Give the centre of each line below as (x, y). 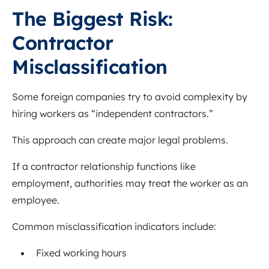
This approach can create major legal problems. (120, 140)
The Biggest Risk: (92, 19)
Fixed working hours (81, 253)
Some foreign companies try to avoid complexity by (130, 97)
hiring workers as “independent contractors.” (113, 114)
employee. (36, 200)
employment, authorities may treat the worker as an (130, 183)
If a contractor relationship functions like (104, 167)
